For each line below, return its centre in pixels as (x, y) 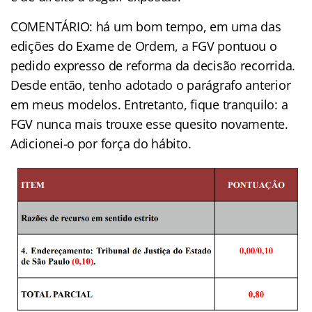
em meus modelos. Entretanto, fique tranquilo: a (149, 105)
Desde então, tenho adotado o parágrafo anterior (151, 85)
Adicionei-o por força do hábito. (101, 144)
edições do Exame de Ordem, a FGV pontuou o (144, 46)
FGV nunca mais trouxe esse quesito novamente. (149, 124)
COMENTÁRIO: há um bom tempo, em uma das (146, 27)
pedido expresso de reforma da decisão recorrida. (153, 66)
